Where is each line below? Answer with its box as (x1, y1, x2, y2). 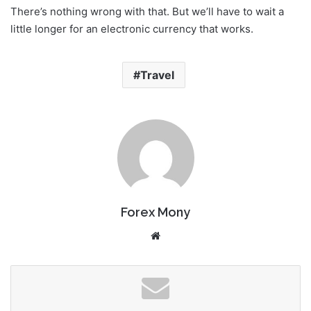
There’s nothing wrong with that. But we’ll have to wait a (10, 4, 284, 18)
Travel (140, 67, 174, 82)
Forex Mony (121, 204, 190, 219)
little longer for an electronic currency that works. (10, 22, 253, 35)
